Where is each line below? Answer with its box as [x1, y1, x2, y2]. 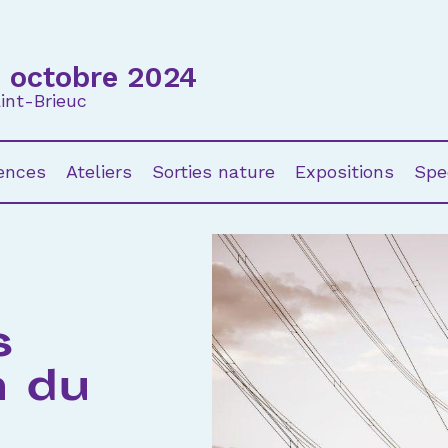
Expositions [295, 160, 394, 182]
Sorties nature [152, 160, 275, 182]
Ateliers [66, 160, 132, 182]
